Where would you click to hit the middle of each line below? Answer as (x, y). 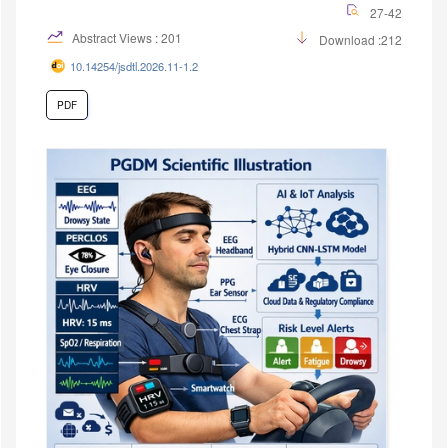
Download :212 (360, 39)
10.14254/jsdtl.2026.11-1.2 (134, 65)
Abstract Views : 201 (125, 37)
